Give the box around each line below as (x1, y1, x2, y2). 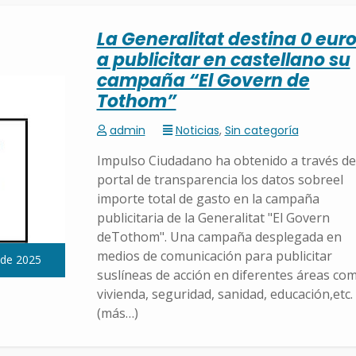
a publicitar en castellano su (96, 48, 350, 73)
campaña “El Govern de (96, 68, 310, 94)
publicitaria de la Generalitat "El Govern (96, 209, 330, 227)
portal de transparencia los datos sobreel (96, 171, 343, 189)
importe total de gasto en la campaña (96, 190, 319, 208)
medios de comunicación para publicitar (96, 247, 332, 265)
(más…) (96, 304, 138, 323)
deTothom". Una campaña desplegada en (96, 228, 342, 246)
